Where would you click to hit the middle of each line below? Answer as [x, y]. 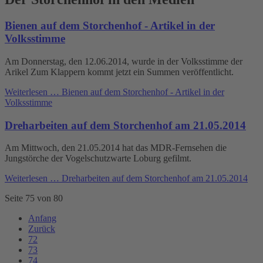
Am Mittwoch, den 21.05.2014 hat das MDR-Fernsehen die [116, 148]
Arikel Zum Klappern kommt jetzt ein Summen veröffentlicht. [119, 72]
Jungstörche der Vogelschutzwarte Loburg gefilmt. [98, 159]
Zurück [42, 229]
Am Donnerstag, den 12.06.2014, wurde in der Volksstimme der [124, 62]
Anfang [42, 218]
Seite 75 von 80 [34, 198]
